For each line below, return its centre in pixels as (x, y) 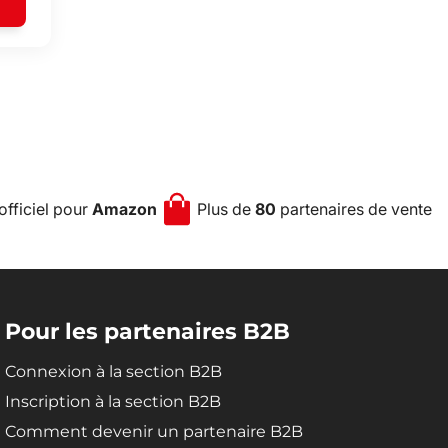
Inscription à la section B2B (113, 401)
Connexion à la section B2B (113, 371)
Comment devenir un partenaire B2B (154, 431)
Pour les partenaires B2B (147, 331)
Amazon (124, 209)
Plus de (226, 209)
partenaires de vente (354, 209)
